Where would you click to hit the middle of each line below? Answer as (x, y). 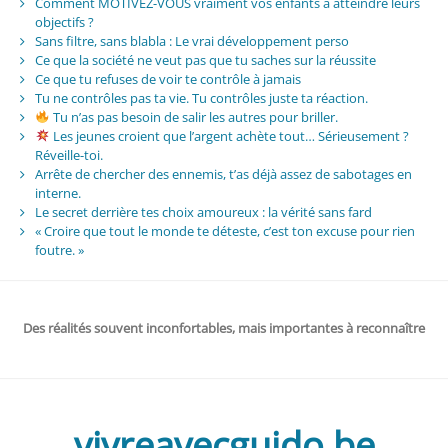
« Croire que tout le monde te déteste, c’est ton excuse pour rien (224, 230)
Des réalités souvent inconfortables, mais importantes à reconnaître (224, 328)
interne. (57, 192)
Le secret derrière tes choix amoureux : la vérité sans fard (203, 211)
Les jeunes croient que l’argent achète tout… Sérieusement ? (230, 135)
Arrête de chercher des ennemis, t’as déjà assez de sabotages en (223, 173)
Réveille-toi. (68, 154)
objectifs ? (64, 21)
